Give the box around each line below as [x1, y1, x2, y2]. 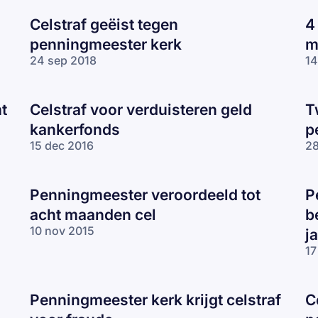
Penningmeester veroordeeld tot [30, 185, 261, 204]
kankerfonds [30, 120, 120, 138]
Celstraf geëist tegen [30, 15, 178, 33]
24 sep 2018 [30, 53, 97, 67]
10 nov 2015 [30, 223, 94, 238]
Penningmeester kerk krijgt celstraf [30, 290, 281, 309]
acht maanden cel [30, 205, 156, 224]
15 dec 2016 [30, 138, 94, 153]
